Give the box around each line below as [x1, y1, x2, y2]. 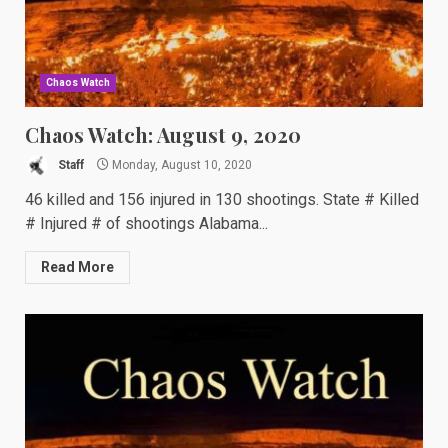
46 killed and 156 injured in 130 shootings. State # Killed [25, 190, 419, 209]
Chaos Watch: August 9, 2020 [25, 121, 301, 148]
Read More [41, 259, 114, 275]
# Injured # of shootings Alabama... [25, 214, 268, 233]
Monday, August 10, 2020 [109, 157, 252, 172]
